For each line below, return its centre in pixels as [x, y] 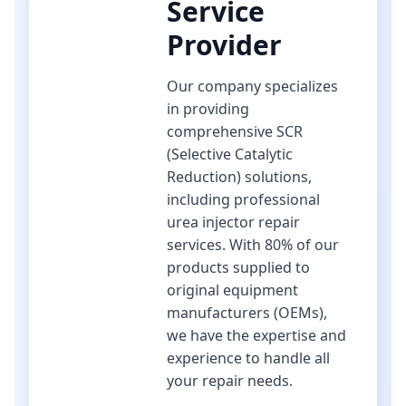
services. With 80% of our [253, 245]
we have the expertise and [256, 335]
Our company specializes [252, 86]
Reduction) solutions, [239, 177]
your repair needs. [230, 381]
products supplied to [238, 267]
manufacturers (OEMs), [247, 313]
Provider [224, 45]
